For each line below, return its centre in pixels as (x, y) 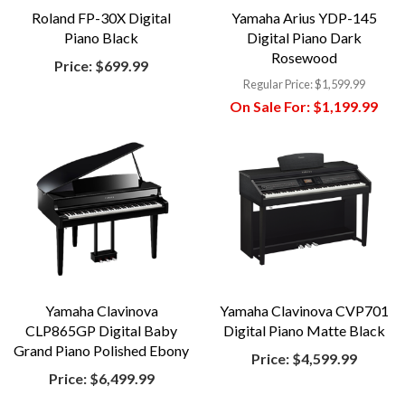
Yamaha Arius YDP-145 (304, 17)
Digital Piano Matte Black (304, 330)
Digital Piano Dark (304, 37)
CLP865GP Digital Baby (101, 330)
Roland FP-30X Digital (101, 17)
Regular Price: (278, 84)
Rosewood (304, 57)
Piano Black (101, 37)
